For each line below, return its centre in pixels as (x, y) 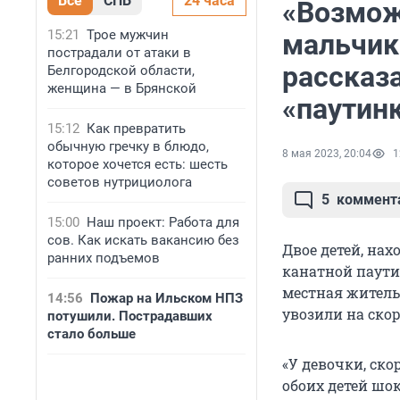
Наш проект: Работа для (163, 222)
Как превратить (136, 129)
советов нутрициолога (120, 182)
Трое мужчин (128, 35)
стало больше (92, 334)
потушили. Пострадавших (130, 316)
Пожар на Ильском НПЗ (167, 298)
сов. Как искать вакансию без (143, 240)
